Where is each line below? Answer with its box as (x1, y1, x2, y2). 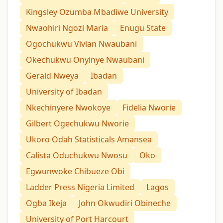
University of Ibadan (26, 86, 102, 97)
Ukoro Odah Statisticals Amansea (26, 133, 152, 145)
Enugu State (120, 22, 166, 33)
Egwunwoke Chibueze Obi (26, 165, 124, 177)
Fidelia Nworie (122, 102, 176, 113)
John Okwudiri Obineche (79, 197, 171, 209)
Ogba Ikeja (26, 197, 67, 209)
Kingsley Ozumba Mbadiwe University (26, 6, 168, 17)
